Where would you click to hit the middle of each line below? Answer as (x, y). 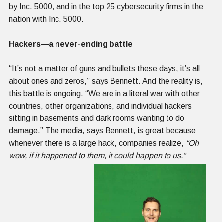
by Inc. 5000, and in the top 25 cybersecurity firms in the (106, 6)
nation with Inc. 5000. (46, 19)
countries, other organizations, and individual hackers (100, 106)
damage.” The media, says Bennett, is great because (102, 130)
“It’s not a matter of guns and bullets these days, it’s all (104, 68)
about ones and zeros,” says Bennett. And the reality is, (106, 81)
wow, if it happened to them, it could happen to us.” (97, 155)
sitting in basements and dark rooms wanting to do (97, 118)
